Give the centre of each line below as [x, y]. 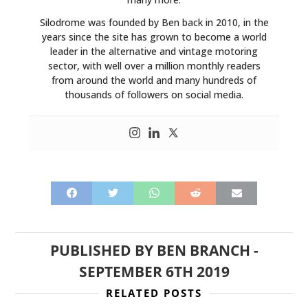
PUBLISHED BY [103, 250]
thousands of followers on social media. [154, 94]
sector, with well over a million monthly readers [154, 65]
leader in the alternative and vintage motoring [154, 51]
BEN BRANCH [203, 250]
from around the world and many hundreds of [154, 80]
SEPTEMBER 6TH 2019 [154, 271]
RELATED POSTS [154, 293]
